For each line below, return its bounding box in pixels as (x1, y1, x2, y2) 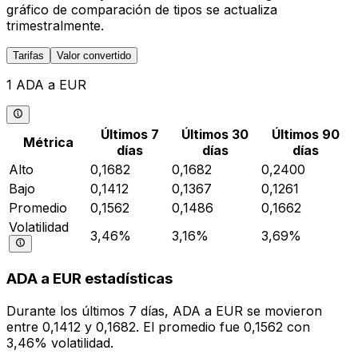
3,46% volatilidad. (6, 335, 113, 352)
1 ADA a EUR (6, 77, 86, 93)
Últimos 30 (181, 125, 249, 142)
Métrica (22, 133, 74, 150)
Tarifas (13, 50, 44, 62)
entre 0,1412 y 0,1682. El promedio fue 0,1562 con (6, 319, 310, 336)
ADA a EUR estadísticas (6, 269, 173, 288)
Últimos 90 (271, 125, 340, 142)
